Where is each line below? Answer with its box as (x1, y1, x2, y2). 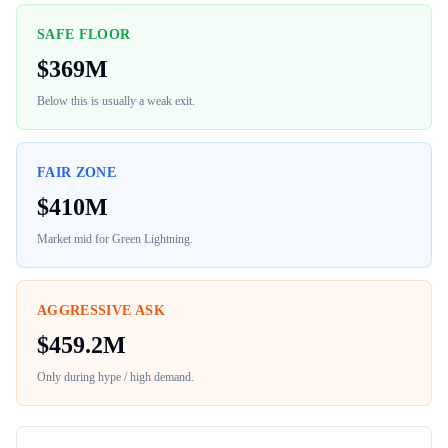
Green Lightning (112, 232, 190, 246)
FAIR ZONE (37, 165, 117, 180)
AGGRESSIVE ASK (37, 303, 165, 318)
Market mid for (37, 232, 112, 246)
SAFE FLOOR (37, 27, 131, 42)
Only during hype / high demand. (37, 370, 194, 384)
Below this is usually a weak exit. (37, 94, 195, 108)
